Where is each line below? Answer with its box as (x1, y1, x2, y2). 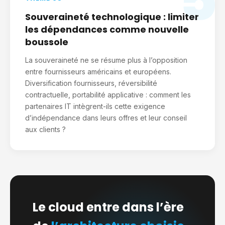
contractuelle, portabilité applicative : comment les (25, 90, 191, 99)
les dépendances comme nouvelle (25, 23, 189, 36)
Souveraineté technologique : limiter (25, 11, 199, 23)
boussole (25, 36, 68, 48)
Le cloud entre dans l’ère (33, 199, 184, 215)
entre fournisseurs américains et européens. (25, 67, 171, 76)
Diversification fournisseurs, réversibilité (25, 79, 157, 87)
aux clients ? (25, 125, 66, 134)
